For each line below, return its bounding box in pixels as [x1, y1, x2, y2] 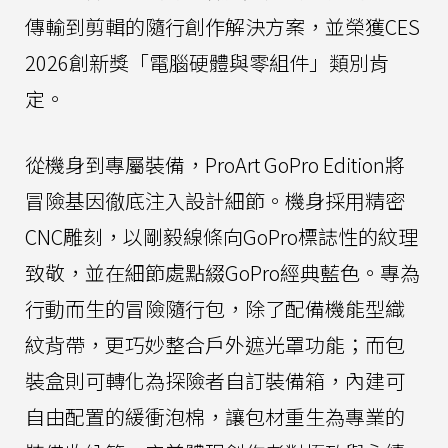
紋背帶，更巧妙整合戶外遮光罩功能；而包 [25, 329, 405, 359]
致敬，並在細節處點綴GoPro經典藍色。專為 [25, 257, 420, 287]
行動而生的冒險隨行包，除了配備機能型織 [25, 293, 405, 323]
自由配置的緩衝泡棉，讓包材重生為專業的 [25, 401, 405, 431]
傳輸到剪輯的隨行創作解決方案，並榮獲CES [25, 11, 420, 41]
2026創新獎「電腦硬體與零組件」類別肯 [25, 47, 389, 77]
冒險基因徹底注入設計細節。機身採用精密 [25, 185, 405, 215]
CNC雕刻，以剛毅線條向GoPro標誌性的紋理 [25, 221, 418, 251]
